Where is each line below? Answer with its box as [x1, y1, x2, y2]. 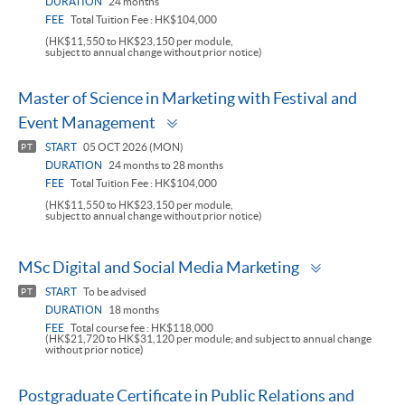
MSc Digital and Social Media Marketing [18, 258, 299, 278]
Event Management [18, 113, 155, 133]
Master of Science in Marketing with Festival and [18, 89, 357, 108]
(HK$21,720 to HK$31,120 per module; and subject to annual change [45, 333, 372, 345]
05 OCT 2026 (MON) [81, 141, 184, 154]
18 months [107, 304, 159, 316]
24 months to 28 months [107, 159, 223, 172]
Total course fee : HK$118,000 [69, 322, 213, 334]
